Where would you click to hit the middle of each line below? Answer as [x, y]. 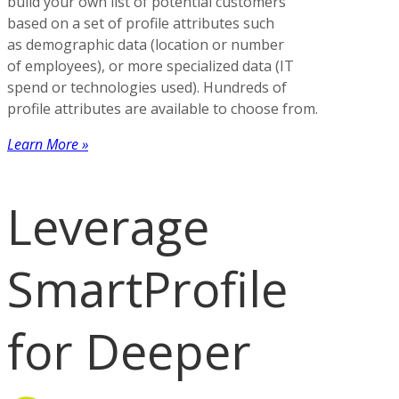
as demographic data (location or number [146, 44]
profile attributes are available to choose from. [163, 108]
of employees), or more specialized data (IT [151, 65]
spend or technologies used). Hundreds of [147, 87]
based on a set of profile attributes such [141, 23]
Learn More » [48, 144]
